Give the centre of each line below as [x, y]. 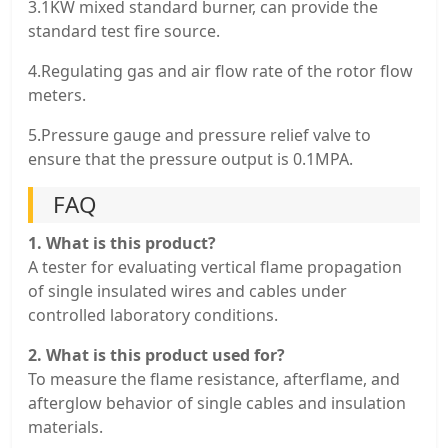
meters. [57, 95]
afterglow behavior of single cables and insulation [217, 403]
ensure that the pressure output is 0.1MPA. [190, 159]
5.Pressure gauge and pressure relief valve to [199, 135]
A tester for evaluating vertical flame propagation [215, 267]
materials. [65, 427]
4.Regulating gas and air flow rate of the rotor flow [220, 71]
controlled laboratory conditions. [153, 315]
